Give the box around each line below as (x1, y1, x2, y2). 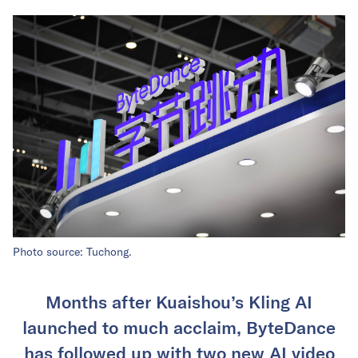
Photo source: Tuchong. (13, 244, 132, 259)
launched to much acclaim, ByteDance (22, 316, 336, 337)
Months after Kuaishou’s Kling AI (46, 290, 312, 312)
